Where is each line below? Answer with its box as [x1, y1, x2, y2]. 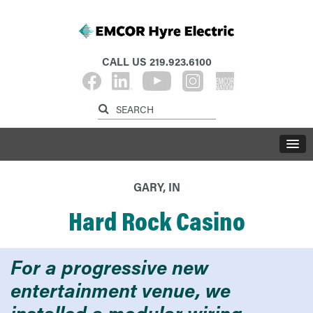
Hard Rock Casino [68, 203, 245, 238]
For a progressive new [10, 254, 208, 280]
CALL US [101, 54, 150, 69]
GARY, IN [133, 179, 180, 194]
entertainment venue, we [10, 277, 231, 303]
